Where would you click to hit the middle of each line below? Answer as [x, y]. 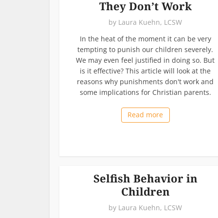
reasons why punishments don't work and [145, 81]
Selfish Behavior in [145, 178]
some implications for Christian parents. [145, 92]
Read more [145, 114]
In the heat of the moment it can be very [145, 38]
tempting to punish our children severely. [145, 49]
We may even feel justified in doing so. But [145, 60]
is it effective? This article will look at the [145, 71]
